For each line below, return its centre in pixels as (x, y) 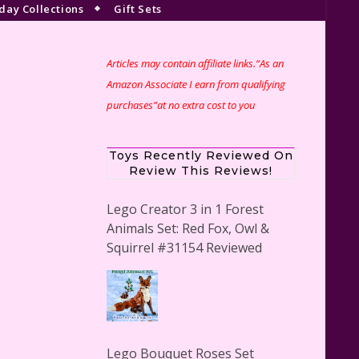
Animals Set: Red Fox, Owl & (188, 228)
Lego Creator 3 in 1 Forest (185, 209)
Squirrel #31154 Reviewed (184, 247)
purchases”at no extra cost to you (181, 105)
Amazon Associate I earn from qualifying (196, 84)
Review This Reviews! (201, 170)
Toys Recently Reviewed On (201, 155)
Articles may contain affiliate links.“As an (195, 63)
